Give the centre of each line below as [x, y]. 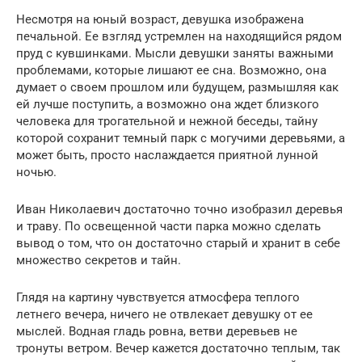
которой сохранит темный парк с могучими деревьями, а [181, 138]
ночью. [36, 172]
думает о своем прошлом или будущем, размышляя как [177, 87]
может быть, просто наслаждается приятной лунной [167, 155]
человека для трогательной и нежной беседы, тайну [167, 121]
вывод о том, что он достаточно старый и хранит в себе [178, 243]
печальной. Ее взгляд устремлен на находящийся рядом [179, 36]
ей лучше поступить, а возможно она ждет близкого [168, 104]
